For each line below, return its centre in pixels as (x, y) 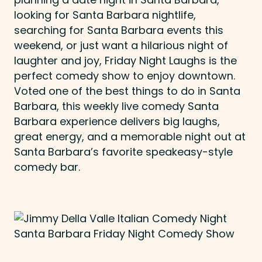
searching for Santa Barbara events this (119, 30)
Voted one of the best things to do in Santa (127, 91)
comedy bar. (47, 167)
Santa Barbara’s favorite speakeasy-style (123, 152)
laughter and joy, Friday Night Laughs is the (125, 61)
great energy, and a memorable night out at (130, 137)
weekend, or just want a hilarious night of (121, 46)
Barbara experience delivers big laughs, (117, 122)
